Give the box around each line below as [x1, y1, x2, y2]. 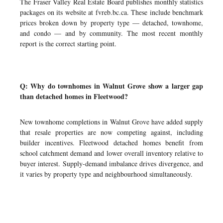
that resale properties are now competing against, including [20, 127, 203, 137]
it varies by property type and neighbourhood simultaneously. [20, 169, 193, 179]
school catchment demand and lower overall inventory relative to [20, 148, 203, 158]
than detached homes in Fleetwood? [20, 91, 128, 102]
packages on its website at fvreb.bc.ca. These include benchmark [20, 7, 203, 17]
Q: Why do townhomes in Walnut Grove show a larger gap [20, 81, 203, 91]
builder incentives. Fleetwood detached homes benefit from [20, 138, 203, 147]
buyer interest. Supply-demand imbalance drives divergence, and [20, 159, 203, 168]
